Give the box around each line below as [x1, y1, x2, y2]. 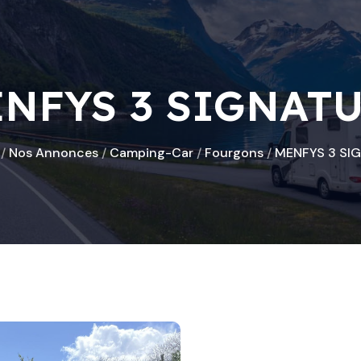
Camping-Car [110, 144, 193, 161]
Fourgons [205, 144, 263, 161]
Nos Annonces [9, 144, 98, 161]
